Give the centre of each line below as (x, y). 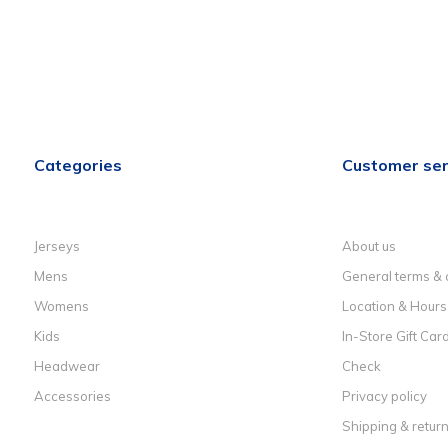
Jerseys (57, 246)
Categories (78, 164)
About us (368, 246)
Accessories (72, 396)
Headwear (67, 366)
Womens (61, 306)
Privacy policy (384, 396)
